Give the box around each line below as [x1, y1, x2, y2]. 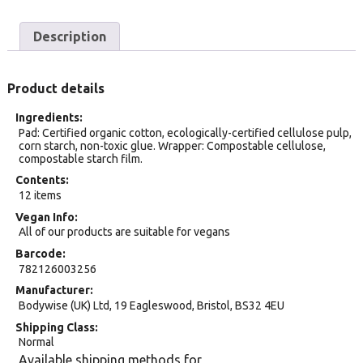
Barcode [15, 246, 62, 260]
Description [33, 28, 106, 44]
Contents [15, 173, 66, 187]
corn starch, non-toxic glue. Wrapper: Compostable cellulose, [18, 139, 326, 152]
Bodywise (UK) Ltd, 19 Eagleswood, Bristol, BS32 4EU [18, 299, 284, 313]
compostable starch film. [18, 152, 143, 165]
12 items [18, 189, 62, 203]
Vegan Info [15, 210, 75, 224]
